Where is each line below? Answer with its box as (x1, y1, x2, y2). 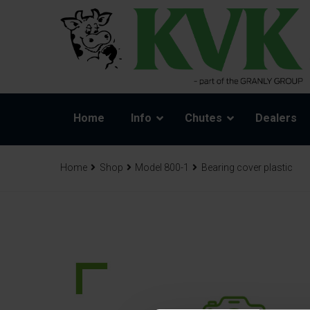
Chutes (185, 111, 222, 125)
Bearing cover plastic (201, 162, 293, 174)
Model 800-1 (135, 162, 189, 174)
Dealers (255, 111, 297, 125)
